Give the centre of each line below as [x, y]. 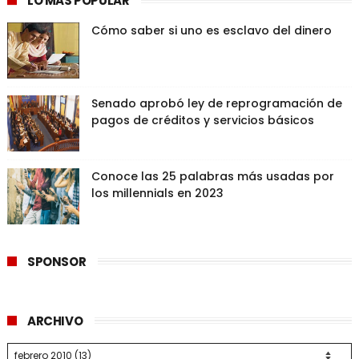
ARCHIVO [55, 321]
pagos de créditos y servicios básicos [202, 120]
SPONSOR [56, 262]
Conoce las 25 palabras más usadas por [212, 176]
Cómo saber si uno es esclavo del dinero [211, 30]
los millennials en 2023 [157, 193]
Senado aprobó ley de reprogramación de [216, 103]
